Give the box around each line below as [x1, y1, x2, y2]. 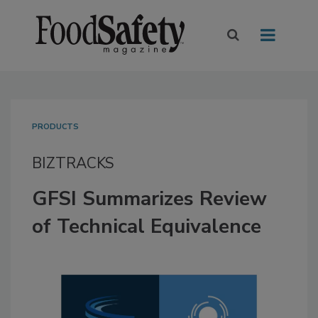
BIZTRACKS [32, 153, 114, 174]
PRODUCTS [32, 121, 79, 133]
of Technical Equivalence [32, 213, 261, 241]
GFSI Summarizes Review [32, 185, 267, 213]
